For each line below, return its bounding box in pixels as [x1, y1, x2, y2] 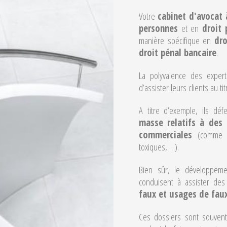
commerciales [139, 128, 192, 141]
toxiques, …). [139, 140, 179, 154]
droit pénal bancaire [139, 46, 216, 59]
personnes [139, 22, 178, 35]
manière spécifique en [139, 34, 215, 47]
